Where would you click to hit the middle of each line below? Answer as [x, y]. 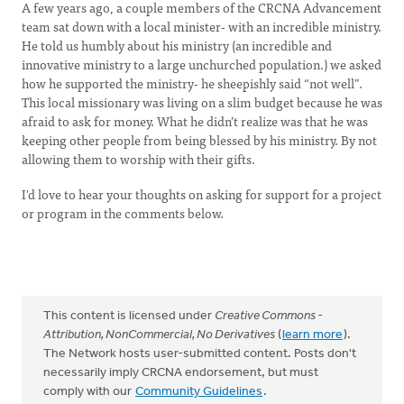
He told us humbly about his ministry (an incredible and [177, 45]
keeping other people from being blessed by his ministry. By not [199, 140]
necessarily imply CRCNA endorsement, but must [181, 373]
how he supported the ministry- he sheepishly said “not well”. [192, 83]
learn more [312, 335]
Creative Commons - [269, 316]
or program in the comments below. [124, 213]
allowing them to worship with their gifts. [140, 159]
